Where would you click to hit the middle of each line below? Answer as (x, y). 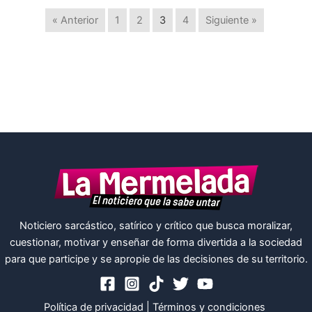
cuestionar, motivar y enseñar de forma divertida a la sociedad (156, 243)
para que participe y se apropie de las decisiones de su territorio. (156, 259)
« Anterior (75, 21)
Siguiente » (231, 21)
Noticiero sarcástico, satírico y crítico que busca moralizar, (156, 226)
